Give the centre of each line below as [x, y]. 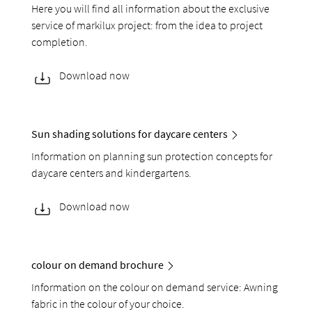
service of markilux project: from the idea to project [147, 25]
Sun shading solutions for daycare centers [130, 134]
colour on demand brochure [98, 265]
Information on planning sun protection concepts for [152, 156]
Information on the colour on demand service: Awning [155, 287]
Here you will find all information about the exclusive [151, 9]
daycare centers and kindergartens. [112, 173]
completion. [60, 42]
